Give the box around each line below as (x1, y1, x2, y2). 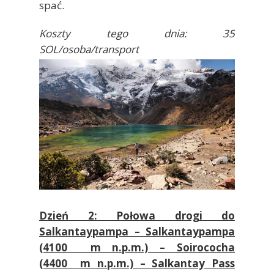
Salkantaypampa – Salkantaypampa (39, 224, 235, 239)
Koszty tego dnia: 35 (39, 26, 235, 40)
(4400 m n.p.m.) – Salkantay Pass (39, 256, 235, 270)
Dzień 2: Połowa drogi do (39, 208, 235, 223)
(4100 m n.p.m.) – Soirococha (39, 240, 235, 254)
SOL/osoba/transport (39, 42, 139, 56)
